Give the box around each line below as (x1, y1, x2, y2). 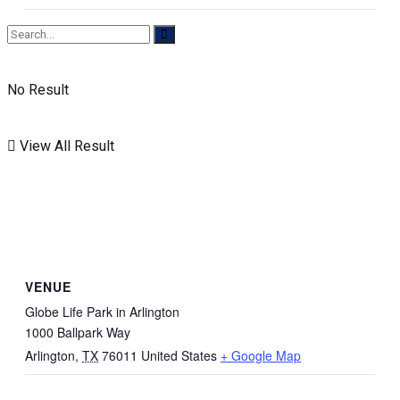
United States (141, 346, 217, 365)
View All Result (16, 137, 114, 154)
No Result (7, 81, 69, 98)
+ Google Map (221, 346, 301, 365)
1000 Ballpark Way (25, 323, 130, 342)
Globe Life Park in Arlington (25, 303, 179, 321)
